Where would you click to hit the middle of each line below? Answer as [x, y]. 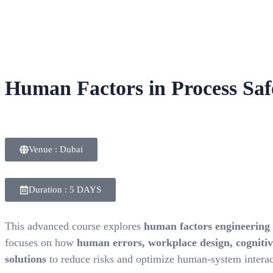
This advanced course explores [74, 226]
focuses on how [41, 243]
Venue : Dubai [56, 149]
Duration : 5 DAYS [65, 190]
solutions [26, 259]
